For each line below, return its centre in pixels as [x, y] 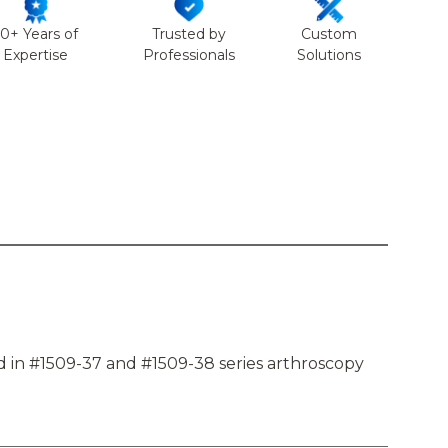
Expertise [36, 55]
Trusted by [189, 34]
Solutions [329, 55]
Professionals [189, 55]
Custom [329, 34]
